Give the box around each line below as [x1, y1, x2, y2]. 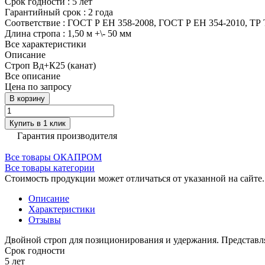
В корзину [9, 93, 45, 103]
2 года [88, 7, 113, 17]
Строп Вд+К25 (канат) [5, 60, 96, 70]
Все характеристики [5, 38, 86, 49]
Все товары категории [5, 162, 95, 173]
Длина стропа [5, 28, 63, 38]
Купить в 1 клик [9, 118, 66, 128]
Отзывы [28, 214, 61, 225]
